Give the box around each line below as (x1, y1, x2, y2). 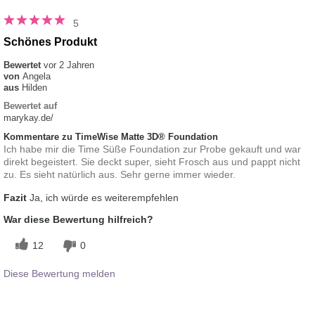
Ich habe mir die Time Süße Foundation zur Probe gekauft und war (4, 143, 301, 155)
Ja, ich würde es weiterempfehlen (27, 192, 179, 204)
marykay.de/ (4, 112, 53, 124)
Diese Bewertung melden (4, 268, 115, 280)
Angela (22, 71, 51, 82)
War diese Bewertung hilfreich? (4, 214, 153, 226)
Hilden (22, 82, 47, 94)
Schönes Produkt (4, 36, 97, 49)
